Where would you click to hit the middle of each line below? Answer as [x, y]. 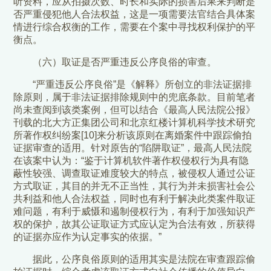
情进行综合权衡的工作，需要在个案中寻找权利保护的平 [135, 27]
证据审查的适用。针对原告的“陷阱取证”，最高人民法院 [133, 148]
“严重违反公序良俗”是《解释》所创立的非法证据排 [142, 85]
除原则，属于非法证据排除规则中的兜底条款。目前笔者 [135, 97]
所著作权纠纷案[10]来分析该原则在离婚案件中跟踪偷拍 [133, 135]
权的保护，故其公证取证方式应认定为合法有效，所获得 [135, 224]
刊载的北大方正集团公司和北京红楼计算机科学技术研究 [135, 123]
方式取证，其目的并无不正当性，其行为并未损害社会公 [135, 186]
